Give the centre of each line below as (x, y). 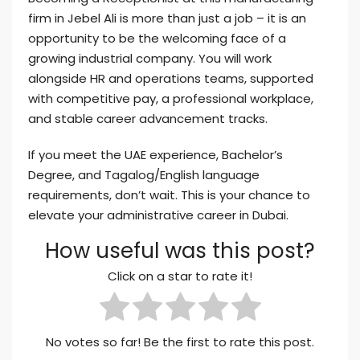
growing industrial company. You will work (150, 58)
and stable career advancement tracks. (148, 119)
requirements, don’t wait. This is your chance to (169, 195)
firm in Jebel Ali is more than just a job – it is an (167, 18)
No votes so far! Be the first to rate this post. (180, 342)
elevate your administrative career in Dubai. (158, 215)
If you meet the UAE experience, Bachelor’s (155, 155)
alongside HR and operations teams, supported (171, 78)
